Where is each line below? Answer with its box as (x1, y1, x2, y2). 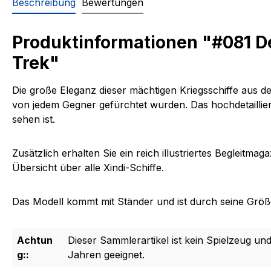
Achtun (17, 234, 53, 246)
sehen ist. (12, 113, 55, 125)
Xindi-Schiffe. (100, 162, 164, 174)
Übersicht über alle (12, 162, 100, 174)
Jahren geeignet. (68, 249, 145, 261)
